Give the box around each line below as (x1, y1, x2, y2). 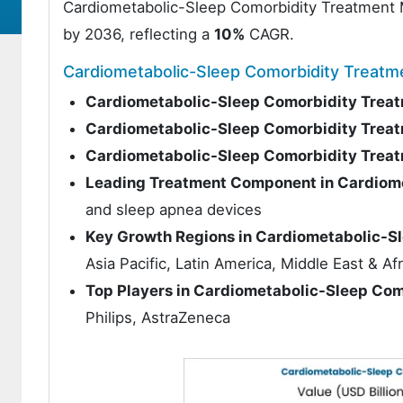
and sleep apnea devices (85, 201, 262, 219)
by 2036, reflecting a (63, 25, 214, 43)
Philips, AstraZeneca (85, 309, 230, 327)
